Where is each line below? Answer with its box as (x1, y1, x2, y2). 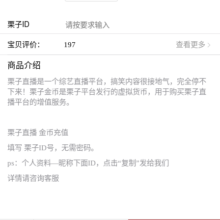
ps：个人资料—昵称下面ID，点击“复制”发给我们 (7, 159, 169, 167)
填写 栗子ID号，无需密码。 (7, 143, 98, 152)
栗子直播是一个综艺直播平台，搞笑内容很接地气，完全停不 (7, 77, 206, 86)
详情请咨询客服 (7, 174, 59, 183)
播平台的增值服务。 (7, 98, 74, 107)
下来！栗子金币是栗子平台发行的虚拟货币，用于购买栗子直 (7, 87, 206, 96)
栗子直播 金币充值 (7, 128, 68, 137)
